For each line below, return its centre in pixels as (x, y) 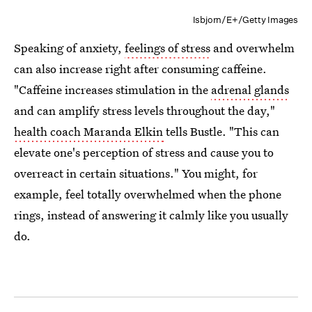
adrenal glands (250, 89)
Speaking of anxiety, (69, 48)
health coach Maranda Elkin (88, 131)
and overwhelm (252, 48)
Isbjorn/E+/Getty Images (245, 20)
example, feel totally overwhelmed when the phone (148, 194)
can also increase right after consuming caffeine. (140, 69)
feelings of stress (167, 48)
